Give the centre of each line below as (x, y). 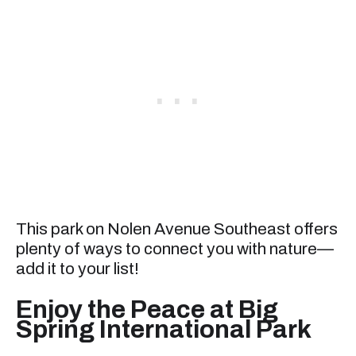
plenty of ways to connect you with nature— (175, 248)
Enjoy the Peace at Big (147, 309)
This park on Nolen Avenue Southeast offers (177, 228)
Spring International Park (164, 329)
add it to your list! (77, 268)
